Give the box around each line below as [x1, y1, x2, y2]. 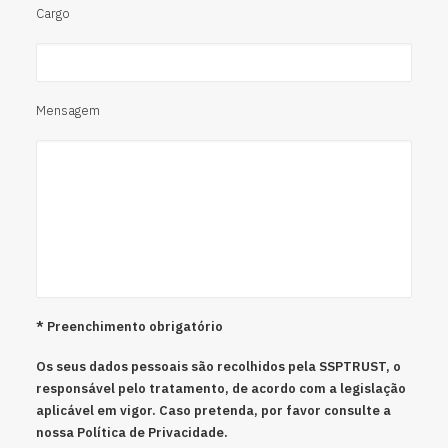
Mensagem [36, 102, 100, 119]
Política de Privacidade [77, 424, 224, 441]
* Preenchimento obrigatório [36, 318, 223, 335]
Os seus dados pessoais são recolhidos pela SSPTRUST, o [36, 358, 401, 375]
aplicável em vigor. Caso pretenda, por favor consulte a [36, 402, 391, 419]
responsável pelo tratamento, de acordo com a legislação [36, 380, 406, 397]
